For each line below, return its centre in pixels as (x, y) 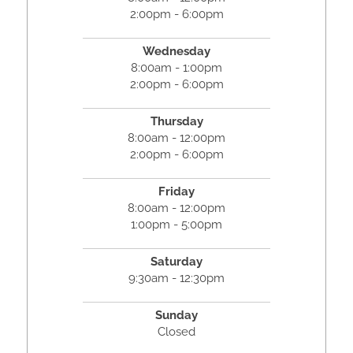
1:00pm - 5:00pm (176, 225)
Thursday (176, 122)
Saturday (176, 262)
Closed (176, 332)
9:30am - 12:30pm (176, 279)
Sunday (176, 316)
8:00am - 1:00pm (176, 68)
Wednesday (176, 52)
